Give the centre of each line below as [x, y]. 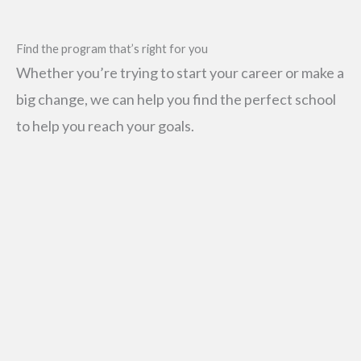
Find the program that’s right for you [112, 48]
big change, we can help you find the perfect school [176, 99]
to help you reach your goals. [105, 125]
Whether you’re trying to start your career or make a [180, 72]
